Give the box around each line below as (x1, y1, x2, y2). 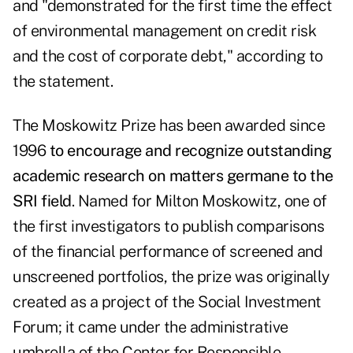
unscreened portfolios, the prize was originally (13, 267, 330, 287)
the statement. (13, 72, 113, 91)
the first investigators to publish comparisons (13, 217, 324, 236)
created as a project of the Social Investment (13, 292, 321, 312)
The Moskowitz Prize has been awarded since (13, 116, 325, 136)
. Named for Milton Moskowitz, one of (71, 191, 327, 211)
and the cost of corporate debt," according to (13, 46, 323, 66)
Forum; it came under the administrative (13, 318, 288, 337)
